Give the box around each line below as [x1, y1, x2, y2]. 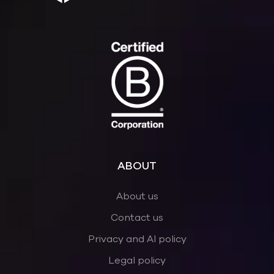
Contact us [111, 210, 163, 224]
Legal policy [108, 253, 166, 267]
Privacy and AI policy [87, 232, 187, 246]
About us [116, 189, 158, 203]
